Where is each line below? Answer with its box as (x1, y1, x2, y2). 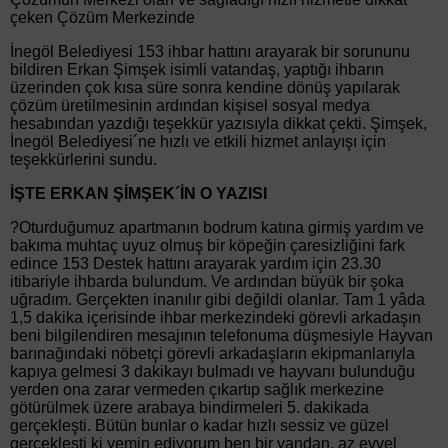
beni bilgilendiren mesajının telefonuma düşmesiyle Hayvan (10, 327, 433, 344)
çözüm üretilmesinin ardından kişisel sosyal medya (10, 97, 370, 114)
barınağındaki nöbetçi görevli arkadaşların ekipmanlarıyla (10, 345, 415, 362)
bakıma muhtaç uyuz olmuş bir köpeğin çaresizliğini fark (10, 237, 405, 254)
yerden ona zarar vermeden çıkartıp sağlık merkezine (10, 381, 384, 398)
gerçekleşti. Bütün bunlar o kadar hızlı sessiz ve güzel (10, 417, 389, 434)
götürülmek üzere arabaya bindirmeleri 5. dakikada (10, 399, 369, 416)
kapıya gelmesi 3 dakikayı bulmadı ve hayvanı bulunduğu (10, 363, 415, 380)
